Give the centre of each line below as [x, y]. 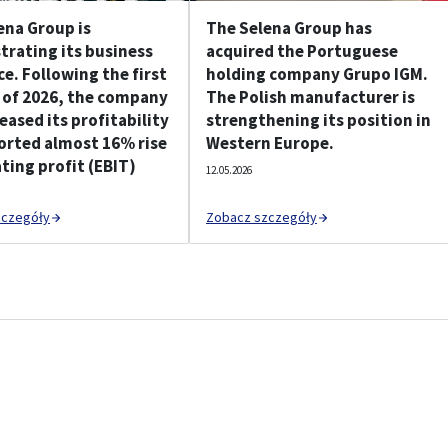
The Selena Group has [289, 28]
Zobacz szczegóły [261, 217]
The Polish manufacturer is [310, 97]
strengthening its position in [318, 120]
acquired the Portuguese [302, 51]
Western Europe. [270, 143]
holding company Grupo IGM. [317, 74]
